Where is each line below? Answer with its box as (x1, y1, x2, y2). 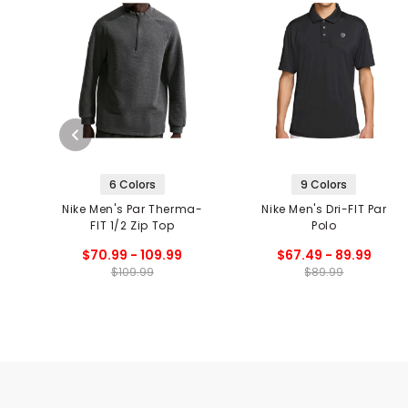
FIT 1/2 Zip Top (90, 217, 175, 233)
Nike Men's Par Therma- (62, 200, 203, 217)
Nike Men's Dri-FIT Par (261, 200, 387, 217)
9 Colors (301, 176, 348, 192)
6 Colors (108, 176, 156, 192)
